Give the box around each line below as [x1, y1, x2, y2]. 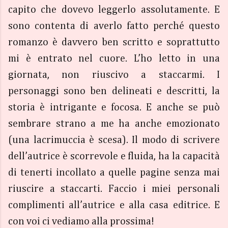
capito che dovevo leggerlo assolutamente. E [8, 5, 220, 15]
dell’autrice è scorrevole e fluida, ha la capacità [8, 151, 220, 161]
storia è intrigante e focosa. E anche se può [8, 102, 220, 112]
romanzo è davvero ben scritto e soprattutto [8, 37, 220, 47]
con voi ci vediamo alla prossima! [8, 216, 154, 226]
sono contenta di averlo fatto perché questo [8, 21, 220, 31]
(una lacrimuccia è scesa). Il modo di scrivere [8, 135, 220, 145]
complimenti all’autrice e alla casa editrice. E [8, 200, 220, 210]
